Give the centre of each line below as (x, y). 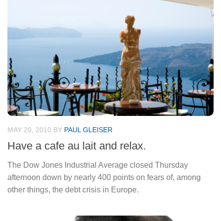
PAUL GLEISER (88, 129)
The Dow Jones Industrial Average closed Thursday (98, 165)
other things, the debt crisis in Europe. (73, 189)
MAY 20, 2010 (29, 129)
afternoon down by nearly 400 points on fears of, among (104, 177)
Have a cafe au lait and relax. (77, 146)
